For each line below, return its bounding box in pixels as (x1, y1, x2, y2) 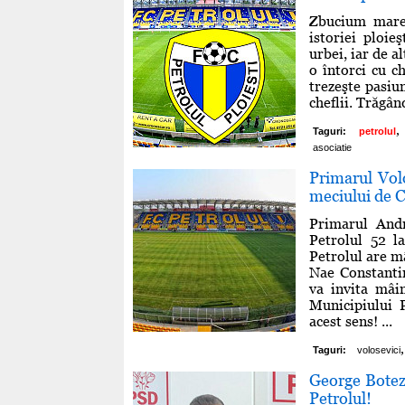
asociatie (313, 141, 352, 153)
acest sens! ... (309, 312, 392, 330)
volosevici (357, 344, 400, 355)
